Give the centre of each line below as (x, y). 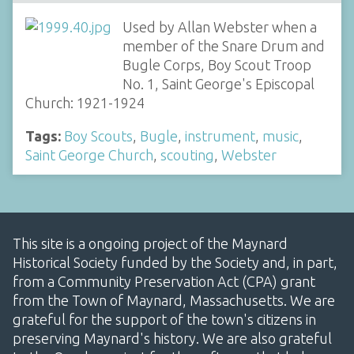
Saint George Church (89, 154)
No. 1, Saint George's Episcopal (218, 83)
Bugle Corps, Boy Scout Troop (217, 64)
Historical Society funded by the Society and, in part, (175, 262)
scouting (187, 154)
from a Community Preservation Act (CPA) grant (164, 281)
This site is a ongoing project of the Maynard (150, 243)
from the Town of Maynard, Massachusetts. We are (174, 300)
